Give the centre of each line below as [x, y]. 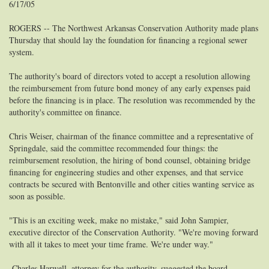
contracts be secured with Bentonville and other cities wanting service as [131, 184]
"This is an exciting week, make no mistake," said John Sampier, [119, 220]
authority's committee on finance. [65, 112]
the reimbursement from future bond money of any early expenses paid [130, 88]
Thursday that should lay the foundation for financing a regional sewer [128, 40]
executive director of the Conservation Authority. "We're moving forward [134, 232]
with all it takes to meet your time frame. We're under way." [111, 244]
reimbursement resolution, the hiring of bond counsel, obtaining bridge [130, 160]
